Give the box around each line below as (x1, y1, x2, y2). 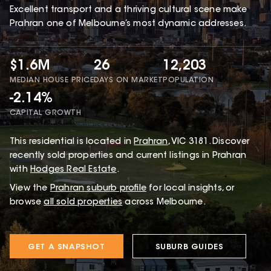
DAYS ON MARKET (94, 76, 163, 84)
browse (10, 198, 42, 207)
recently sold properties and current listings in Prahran (10, 152, 247, 161)
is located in (74, 138, 132, 147)
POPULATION (163, 76, 214, 84)
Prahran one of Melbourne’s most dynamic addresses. (10, 19, 247, 28)
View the (10, 184, 48, 194)
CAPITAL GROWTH (10, 109, 81, 117)
